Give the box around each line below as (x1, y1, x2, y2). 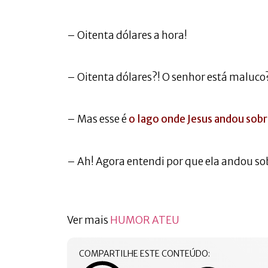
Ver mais (67, 214, 110, 227)
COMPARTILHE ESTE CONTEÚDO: (79, 248, 210, 259)
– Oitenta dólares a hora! (67, 28, 187, 42)
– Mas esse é (67, 112, 129, 126)
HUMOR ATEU (110, 214, 179, 227)
